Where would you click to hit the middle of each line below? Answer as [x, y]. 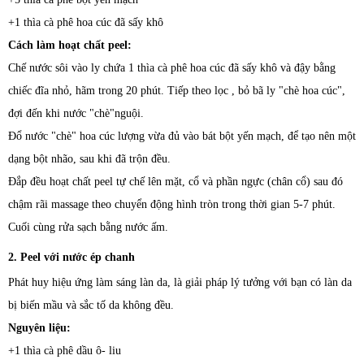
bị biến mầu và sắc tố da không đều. [91, 305]
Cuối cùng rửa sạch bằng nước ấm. [88, 227]
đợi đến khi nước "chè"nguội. [76, 113]
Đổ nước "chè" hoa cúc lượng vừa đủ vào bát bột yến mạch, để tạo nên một [182, 136]
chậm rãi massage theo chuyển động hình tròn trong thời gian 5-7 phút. [172, 204]
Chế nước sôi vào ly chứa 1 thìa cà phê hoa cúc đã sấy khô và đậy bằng [172, 68]
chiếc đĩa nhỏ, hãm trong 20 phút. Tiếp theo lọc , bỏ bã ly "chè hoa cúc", [177, 91]
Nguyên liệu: [39, 328]
